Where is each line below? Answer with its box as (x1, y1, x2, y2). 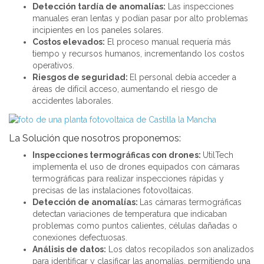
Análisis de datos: (32, 244, 106, 254)
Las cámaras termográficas (140, 197, 242, 207)
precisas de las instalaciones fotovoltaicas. (32, 185, 193, 195)
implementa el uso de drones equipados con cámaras (32, 161, 240, 171)
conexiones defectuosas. (32, 232, 127, 242)
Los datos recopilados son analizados (106, 244, 254, 254)
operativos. (32, 61, 74, 71)
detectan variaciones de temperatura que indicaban (32, 209, 227, 219)
